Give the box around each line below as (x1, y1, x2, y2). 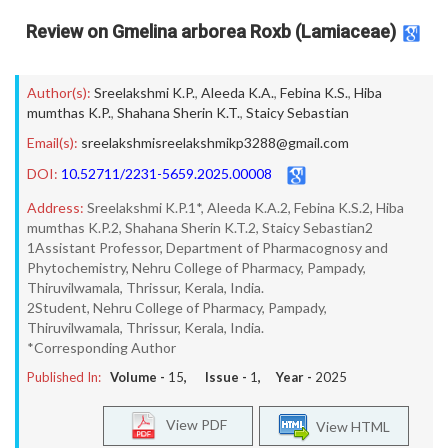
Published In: (27, 369, 101, 385)
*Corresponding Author (27, 339, 176, 356)
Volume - (110, 369, 168, 385)
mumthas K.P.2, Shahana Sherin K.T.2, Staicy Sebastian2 (27, 219, 373, 236)
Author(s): (27, 84, 91, 101)
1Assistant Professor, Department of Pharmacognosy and (27, 239, 388, 256)
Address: (27, 199, 84, 216)
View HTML (310, 417, 390, 435)
